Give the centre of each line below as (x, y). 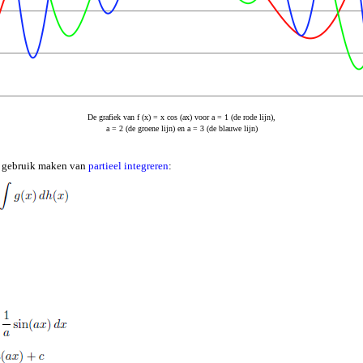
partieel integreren (128, 166)
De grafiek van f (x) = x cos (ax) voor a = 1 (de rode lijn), (181, 117)
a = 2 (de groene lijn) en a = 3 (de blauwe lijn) (181, 129)
